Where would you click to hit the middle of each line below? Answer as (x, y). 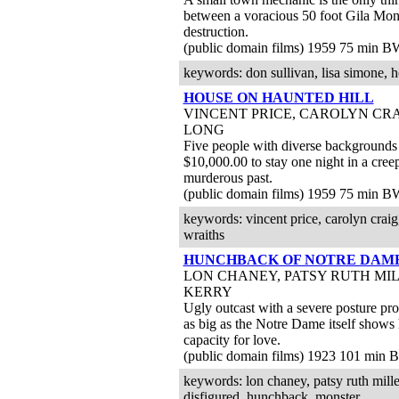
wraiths (204, 235)
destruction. (216, 32)
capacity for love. (232, 340)
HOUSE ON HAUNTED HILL (278, 98)
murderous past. (228, 178)
